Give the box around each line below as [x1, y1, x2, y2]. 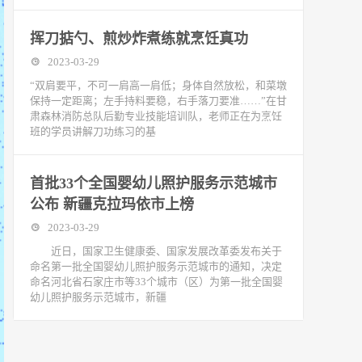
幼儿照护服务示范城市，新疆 [30, 291, 166, 303]
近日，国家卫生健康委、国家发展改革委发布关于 [30, 245, 282, 257]
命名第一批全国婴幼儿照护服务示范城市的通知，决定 [30, 260, 282, 272]
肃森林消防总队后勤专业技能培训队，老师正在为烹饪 [30, 110, 282, 122]
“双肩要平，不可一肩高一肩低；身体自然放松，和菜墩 [30, 79, 287, 91]
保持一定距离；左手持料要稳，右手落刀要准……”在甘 [30, 95, 287, 107]
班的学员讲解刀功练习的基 [30, 125, 156, 137]
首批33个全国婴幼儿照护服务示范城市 [30, 175, 277, 192]
